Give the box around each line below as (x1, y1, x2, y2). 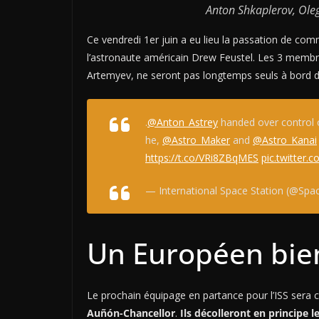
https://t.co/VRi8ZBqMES (145, 150, 258, 164)
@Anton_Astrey (147, 115, 218, 129)
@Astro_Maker (162, 132, 230, 147)
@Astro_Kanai (253, 132, 317, 147)
